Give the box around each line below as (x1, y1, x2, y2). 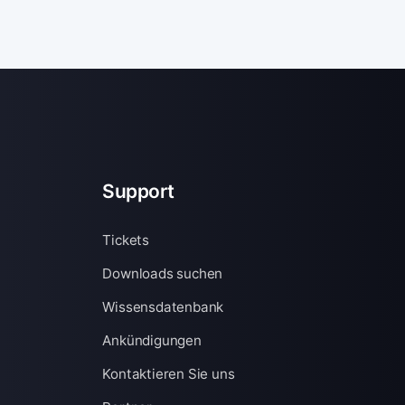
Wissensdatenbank (102, 298, 224, 316)
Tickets (102, 231, 150, 249)
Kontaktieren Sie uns (102, 365, 235, 382)
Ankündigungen (102, 332, 202, 349)
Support (102, 180, 174, 202)
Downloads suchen (102, 265, 223, 282)
